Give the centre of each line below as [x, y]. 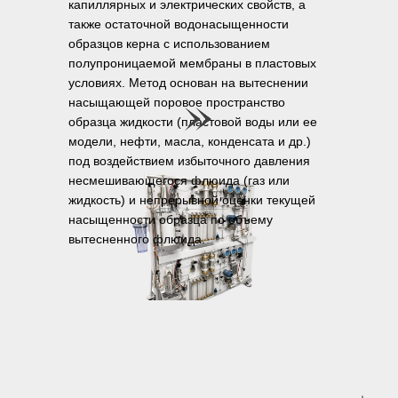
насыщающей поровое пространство [177, 102]
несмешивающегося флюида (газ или [179, 180]
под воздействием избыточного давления [189, 161]
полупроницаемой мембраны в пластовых [192, 63]
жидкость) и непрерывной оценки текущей [192, 200]
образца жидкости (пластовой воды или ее [193, 122]
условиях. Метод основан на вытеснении [188, 83]
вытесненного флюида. [137, 239]
